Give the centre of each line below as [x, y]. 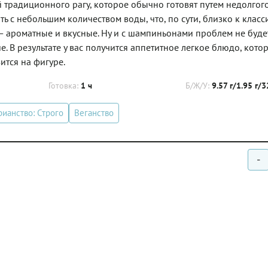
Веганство [94, 113]
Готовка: [65, 86]
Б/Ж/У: [198, 86]
